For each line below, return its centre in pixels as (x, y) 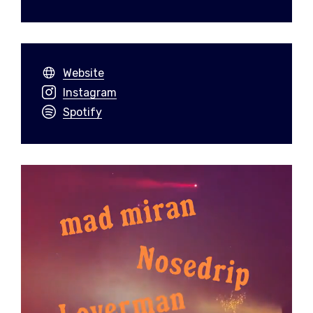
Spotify (82, 112)
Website (83, 73)
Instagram (90, 92)
